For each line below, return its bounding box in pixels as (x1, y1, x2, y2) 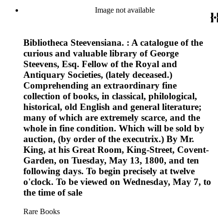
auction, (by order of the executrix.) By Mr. (23, 133, 194, 144)
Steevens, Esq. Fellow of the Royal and (23, 58, 177, 69)
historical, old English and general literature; (23, 101, 201, 112)
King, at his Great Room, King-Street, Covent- (23, 144, 209, 155)
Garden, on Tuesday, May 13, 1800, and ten (23, 155, 199, 165)
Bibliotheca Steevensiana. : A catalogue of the (23, 37, 203, 48)
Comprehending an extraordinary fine (23, 80, 177, 91)
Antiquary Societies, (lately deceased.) (23, 69, 172, 80)
